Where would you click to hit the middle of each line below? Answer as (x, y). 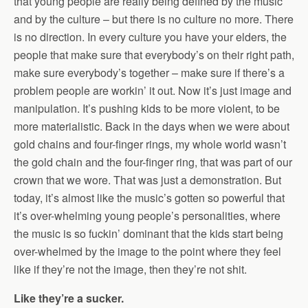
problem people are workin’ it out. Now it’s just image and (153, 91)
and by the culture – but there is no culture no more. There (154, 19)
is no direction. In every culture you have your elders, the (150, 37)
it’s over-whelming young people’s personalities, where (147, 216)
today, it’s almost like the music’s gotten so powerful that (149, 198)
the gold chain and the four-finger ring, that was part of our (153, 162)
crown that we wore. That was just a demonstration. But (147, 180)
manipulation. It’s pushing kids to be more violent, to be (147, 109)
